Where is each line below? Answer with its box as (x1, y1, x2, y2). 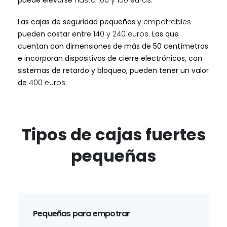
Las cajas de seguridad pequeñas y (18, 16, 143, 27)
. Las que (148, 28, 179, 39)
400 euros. (29, 77, 69, 88)
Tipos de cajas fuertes (21, 123, 206, 146)
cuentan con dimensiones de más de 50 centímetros (18, 41, 208, 51)
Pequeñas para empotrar (33, 207, 130, 219)
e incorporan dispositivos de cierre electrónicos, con (18, 53, 202, 63)
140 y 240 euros (91, 28, 148, 39)
